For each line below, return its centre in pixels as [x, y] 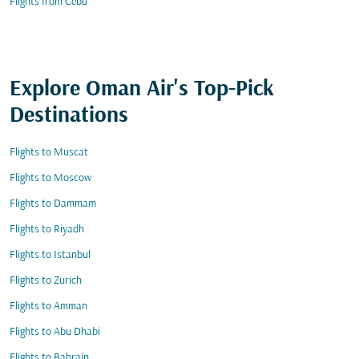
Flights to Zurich [46, 281]
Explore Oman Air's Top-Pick [142, 90]
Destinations [69, 116]
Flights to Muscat [49, 153]
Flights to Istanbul [50, 255]
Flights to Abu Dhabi [55, 332]
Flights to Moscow [50, 178]
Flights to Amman [48, 307]
